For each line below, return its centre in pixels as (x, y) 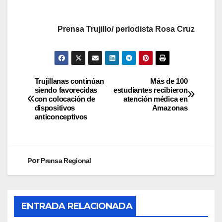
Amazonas (170, 108)
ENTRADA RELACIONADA (77, 206)
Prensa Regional (66, 160)
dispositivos (55, 108)
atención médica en (155, 99)
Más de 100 (169, 81)
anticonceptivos (61, 116)
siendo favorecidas (66, 90)
